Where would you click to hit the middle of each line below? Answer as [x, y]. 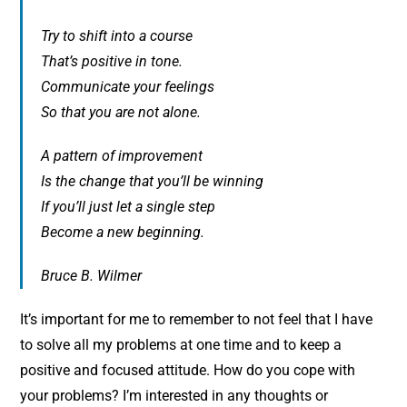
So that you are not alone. [121, 112]
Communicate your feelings [128, 86]
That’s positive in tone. [112, 61]
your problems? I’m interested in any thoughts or [174, 395]
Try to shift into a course [117, 35]
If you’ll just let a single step [129, 206]
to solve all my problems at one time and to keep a [181, 344]
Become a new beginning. [123, 232]
